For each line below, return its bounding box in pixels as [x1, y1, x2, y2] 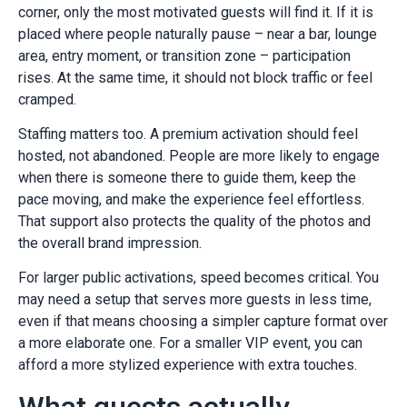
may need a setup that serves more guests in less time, [18, 291, 372, 309]
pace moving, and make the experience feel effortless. [18, 190, 364, 208]
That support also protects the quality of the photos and [18, 212, 371, 230]
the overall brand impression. [18, 233, 202, 252]
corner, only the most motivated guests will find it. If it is [18, 3, 373, 21]
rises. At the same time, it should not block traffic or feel [18, 68, 372, 86]
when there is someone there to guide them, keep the [18, 168, 356, 186]
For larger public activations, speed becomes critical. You [18, 269, 379, 287]
